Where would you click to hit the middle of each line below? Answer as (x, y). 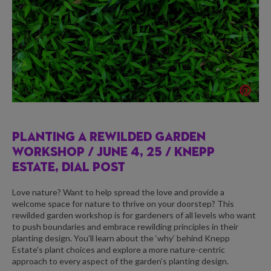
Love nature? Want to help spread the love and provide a (118, 192)
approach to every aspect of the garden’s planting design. (120, 261)
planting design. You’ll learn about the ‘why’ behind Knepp (121, 238)
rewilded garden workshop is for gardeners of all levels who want (134, 215)
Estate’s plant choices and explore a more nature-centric (119, 249)
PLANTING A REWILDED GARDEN (109, 138)
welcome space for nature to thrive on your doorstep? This (123, 203)
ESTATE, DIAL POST (69, 168)
